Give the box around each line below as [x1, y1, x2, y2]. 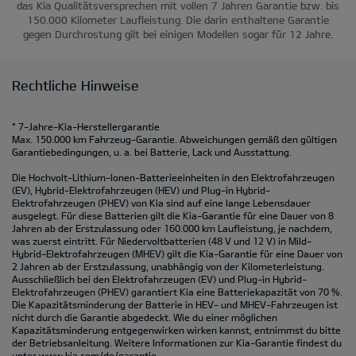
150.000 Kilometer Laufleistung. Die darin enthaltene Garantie [27, 14, 329, 26]
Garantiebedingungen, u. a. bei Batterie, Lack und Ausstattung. [12, 146, 292, 157]
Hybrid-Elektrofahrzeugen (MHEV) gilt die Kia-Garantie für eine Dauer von [12, 248, 342, 259]
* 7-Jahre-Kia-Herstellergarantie [12, 121, 160, 132]
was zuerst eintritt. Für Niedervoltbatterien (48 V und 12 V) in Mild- [12, 235, 311, 246]
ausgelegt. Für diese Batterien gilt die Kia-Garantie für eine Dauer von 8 [12, 210, 334, 221]
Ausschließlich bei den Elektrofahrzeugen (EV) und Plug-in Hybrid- [12, 273, 307, 284]
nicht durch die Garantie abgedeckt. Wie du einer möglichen [12, 311, 277, 323]
